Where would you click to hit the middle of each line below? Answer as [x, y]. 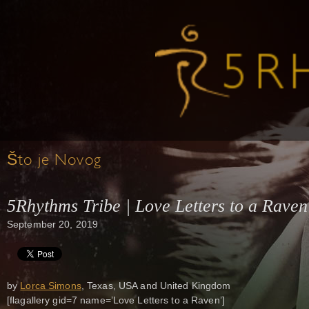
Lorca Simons [51, 286]
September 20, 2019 [53, 224]
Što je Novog [54, 161]
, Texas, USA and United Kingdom [156, 286]
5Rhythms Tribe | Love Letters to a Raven [157, 206]
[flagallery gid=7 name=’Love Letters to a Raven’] [116, 300]
